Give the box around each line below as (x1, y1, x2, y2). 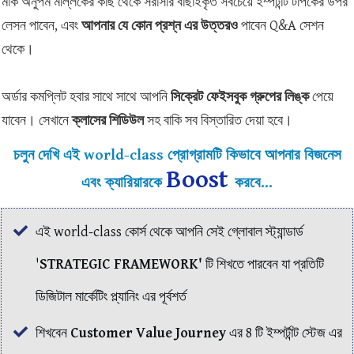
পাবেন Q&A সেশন (238, 17, 324, 34)
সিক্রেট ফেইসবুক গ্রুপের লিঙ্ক (171, 88, 309, 105)
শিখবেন (36, 324, 70, 341)
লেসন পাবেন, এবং (2, 17, 81, 34)
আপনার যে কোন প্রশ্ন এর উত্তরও (81, 17, 238, 34)
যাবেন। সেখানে (2, 111, 72, 129)
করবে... (235, 173, 273, 191)
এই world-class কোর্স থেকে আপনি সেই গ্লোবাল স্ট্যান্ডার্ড (36, 223, 303, 240)
